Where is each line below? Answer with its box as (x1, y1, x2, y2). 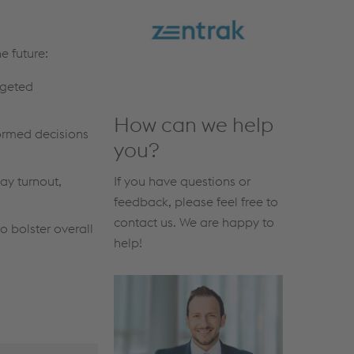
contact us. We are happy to (113, 213, 274, 230)
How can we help (113, 111, 273, 137)
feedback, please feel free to (113, 193, 278, 209)
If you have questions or (113, 172, 250, 189)
